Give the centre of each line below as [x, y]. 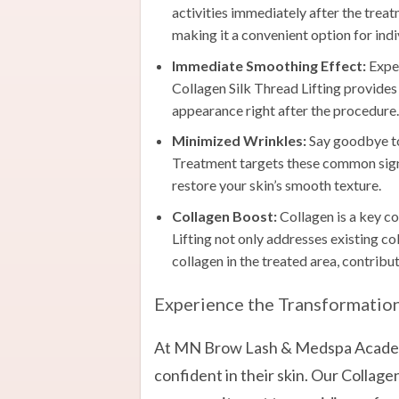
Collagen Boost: [224, 216]
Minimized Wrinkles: [239, 141]
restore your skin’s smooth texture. [276, 185]
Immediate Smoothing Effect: [269, 65]
